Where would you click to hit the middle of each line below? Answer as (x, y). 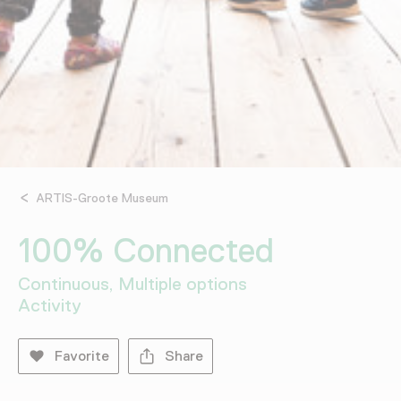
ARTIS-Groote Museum (102, 197)
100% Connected (146, 250)
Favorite (82, 356)
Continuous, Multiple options (133, 283)
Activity (50, 305)
